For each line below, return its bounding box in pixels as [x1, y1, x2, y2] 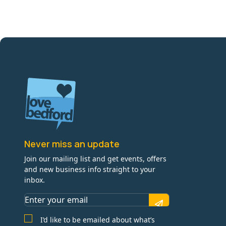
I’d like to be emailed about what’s [40, 215, 155, 225]
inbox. [24, 175, 45, 185]
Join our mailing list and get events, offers [24, 154, 166, 164]
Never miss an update [24, 138, 120, 150]
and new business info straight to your [24, 164, 155, 175]
